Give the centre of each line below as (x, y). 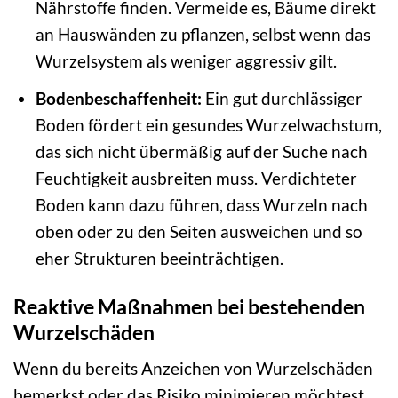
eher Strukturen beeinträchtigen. (159, 258)
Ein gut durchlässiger (282, 98)
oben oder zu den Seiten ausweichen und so (199, 231)
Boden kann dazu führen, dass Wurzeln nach (201, 204)
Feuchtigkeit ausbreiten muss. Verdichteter (196, 178)
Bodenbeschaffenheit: (118, 98)
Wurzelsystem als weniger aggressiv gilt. (186, 61)
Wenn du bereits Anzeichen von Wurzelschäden (193, 369)
